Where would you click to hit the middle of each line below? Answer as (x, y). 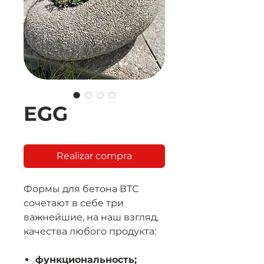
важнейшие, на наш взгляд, (91, 217)
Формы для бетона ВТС (81, 189)
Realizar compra (94, 156)
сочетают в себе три (74, 203)
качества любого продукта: (90, 231)
